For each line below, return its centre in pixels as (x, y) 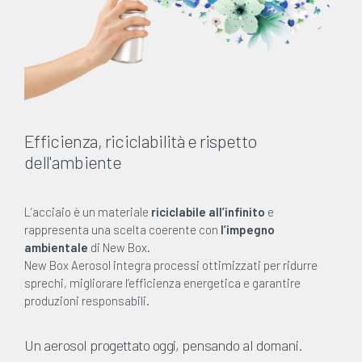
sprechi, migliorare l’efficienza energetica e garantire (162, 283)
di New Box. (119, 248)
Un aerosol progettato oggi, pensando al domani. (163, 345)
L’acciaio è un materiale (88, 212)
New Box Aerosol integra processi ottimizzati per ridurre (171, 265)
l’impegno (248, 230)
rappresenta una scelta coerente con (122, 230)
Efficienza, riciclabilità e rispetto (141, 141)
